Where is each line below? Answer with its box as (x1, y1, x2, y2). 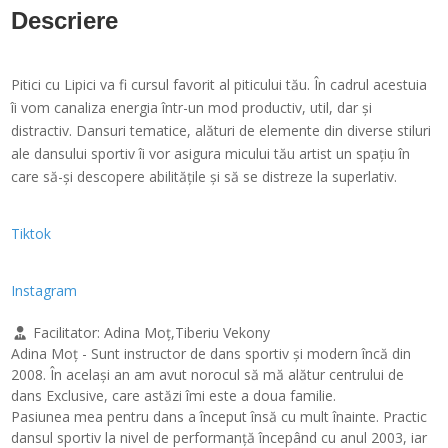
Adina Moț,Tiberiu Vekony (103, 322, 270, 342)
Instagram (11, 280, 78, 300)
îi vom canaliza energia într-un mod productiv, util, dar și (11, 97, 373, 117)
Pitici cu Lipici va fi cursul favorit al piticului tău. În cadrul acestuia (11, 74, 428, 94)
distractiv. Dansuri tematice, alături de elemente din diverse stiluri (11, 120, 432, 140)
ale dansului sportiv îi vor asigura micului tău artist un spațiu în (11, 143, 411, 163)
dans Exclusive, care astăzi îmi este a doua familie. (11, 385, 337, 405)
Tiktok (11, 223, 52, 243)
